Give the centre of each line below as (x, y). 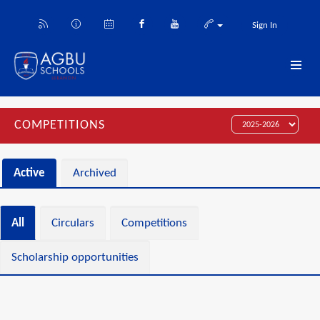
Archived (95, 173)
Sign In (264, 25)
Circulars (73, 223)
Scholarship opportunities (75, 257)
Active (29, 173)
